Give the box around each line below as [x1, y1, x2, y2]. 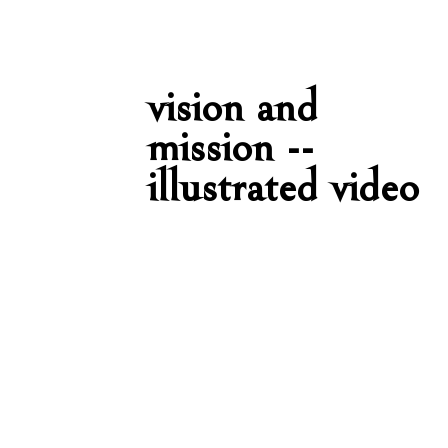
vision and [147, 81, 319, 133]
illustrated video [147, 161, 420, 213]
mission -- [147, 121, 315, 173]
